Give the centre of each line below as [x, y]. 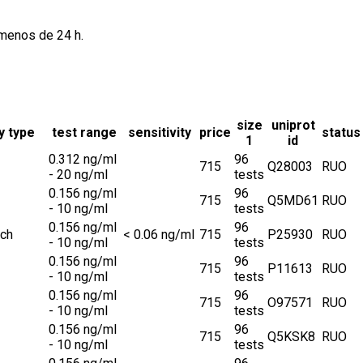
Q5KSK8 [291, 337]
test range [84, 133]
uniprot [293, 126]
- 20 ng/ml [78, 175]
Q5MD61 [293, 201]
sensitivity [160, 133]
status [341, 133]
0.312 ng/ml [83, 160]
